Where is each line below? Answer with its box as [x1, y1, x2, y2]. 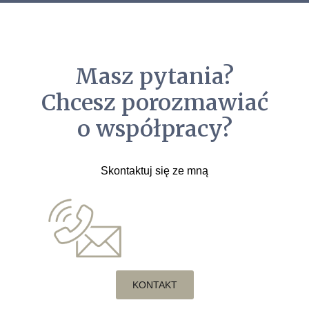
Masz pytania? [75, 63, 234, 91]
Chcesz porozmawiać [41, 89, 268, 117]
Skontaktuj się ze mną [101, 165, 208, 177]
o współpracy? [77, 115, 232, 143]
